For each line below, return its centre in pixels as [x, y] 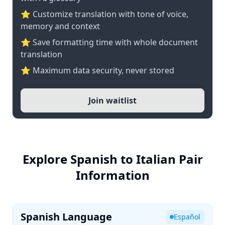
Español [187, 217]
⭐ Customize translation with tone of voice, [104, 14]
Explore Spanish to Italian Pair [113, 159]
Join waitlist [113, 100]
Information [113, 175]
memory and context [60, 26]
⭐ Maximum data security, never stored [97, 70]
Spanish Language [66, 217]
